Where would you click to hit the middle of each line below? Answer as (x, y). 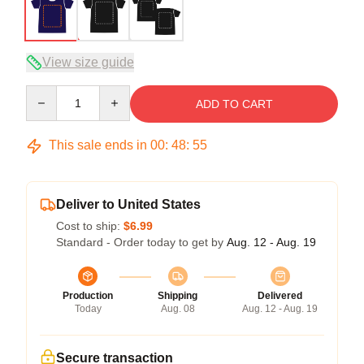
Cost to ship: (90, 226)
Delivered (280, 296)
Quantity (47, 93)
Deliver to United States (128, 204)
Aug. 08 (178, 309)
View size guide (88, 62)
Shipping (178, 296)
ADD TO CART (234, 104)
